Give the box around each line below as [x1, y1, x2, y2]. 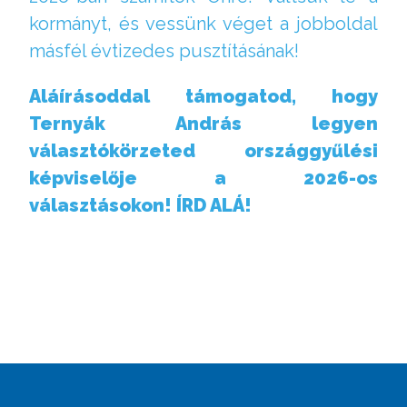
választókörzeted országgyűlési [29, 139, 378, 162]
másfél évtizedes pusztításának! [29, 39, 299, 62]
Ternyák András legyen [29, 112, 378, 134]
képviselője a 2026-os [29, 166, 378, 189]
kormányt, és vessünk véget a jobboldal [29, 12, 378, 35]
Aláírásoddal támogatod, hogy [29, 84, 378, 107]
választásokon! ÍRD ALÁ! [29, 194, 252, 216]
